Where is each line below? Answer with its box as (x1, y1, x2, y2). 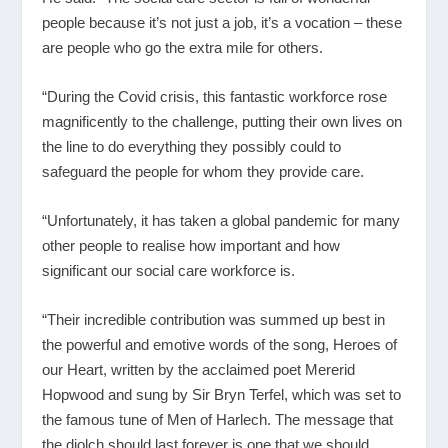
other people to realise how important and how (42, 236, 341, 254)
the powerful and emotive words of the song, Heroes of (42, 335, 398, 353)
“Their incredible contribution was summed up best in (42, 310, 386, 328)
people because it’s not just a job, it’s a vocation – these (42, 13, 403, 31)
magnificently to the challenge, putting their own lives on (42, 112, 403, 130)
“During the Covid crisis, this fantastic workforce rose (42, 87, 388, 105)
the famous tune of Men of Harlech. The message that (42, 410, 394, 428)
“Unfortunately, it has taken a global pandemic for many (42, 211, 401, 229)
